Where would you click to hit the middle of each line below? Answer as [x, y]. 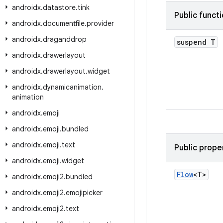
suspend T [196, 42]
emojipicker [84, 193]
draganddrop [65, 39]
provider [100, 23]
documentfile [64, 23]
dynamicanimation [72, 87]
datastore [59, 7]
